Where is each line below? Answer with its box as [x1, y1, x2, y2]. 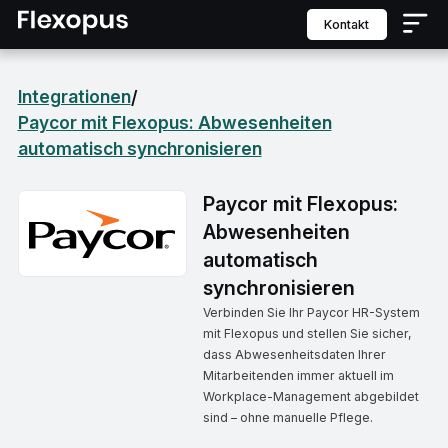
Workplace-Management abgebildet [202, 389, 419, 404]
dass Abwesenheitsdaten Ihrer [202, 347, 386, 362]
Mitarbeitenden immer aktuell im [202, 368, 394, 383]
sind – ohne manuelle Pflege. [202, 410, 373, 425]
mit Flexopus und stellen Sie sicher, [202, 326, 412, 341]
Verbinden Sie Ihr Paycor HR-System [202, 305, 420, 320]
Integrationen [17, 86, 131, 107]
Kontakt [332, 16, 369, 32]
